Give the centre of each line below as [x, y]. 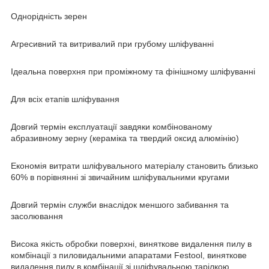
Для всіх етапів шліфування [65, 99]
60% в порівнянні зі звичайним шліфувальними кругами [120, 177]
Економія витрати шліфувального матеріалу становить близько [134, 165]
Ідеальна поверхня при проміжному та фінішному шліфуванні [133, 71]
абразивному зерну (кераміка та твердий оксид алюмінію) [125, 138]
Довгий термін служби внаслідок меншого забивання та [120, 204]
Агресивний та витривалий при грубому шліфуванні [112, 44]
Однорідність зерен [49, 16]
